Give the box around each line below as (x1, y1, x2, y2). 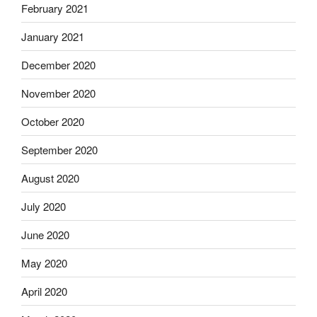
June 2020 (21, 226, 69, 242)
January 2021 (21, 28, 84, 44)
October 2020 (21, 113, 84, 129)
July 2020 (21, 198, 66, 214)
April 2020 (21, 283, 67, 299)
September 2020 (21, 142, 98, 157)
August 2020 (21, 170, 79, 185)
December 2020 (21, 57, 96, 72)
